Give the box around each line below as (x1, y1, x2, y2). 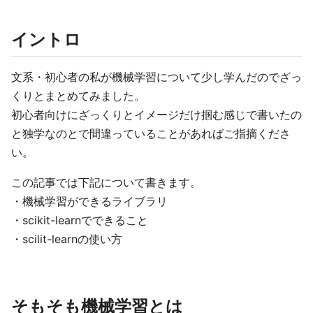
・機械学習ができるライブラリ (11, 194, 168, 208)
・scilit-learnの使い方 (11, 232, 122, 246)
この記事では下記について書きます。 (11, 175, 201, 189)
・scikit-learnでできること (11, 213, 148, 227)
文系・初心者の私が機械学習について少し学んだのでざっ (11, 70, 302, 84)
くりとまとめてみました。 (11, 89, 145, 103)
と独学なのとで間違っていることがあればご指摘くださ (11, 126, 291, 140)
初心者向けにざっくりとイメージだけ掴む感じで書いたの (11, 108, 302, 122)
